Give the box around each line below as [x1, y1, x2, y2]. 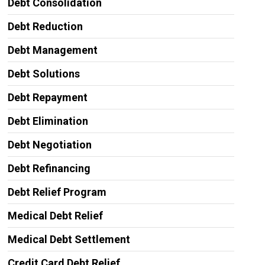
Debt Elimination [7, 115, 88, 127]
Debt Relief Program [7, 186, 106, 198]
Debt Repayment [7, 91, 88, 104]
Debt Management [7, 44, 98, 56]
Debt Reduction [7, 20, 83, 33]
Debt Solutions [7, 67, 80, 80]
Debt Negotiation [7, 138, 92, 151]
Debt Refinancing [7, 162, 91, 174]
